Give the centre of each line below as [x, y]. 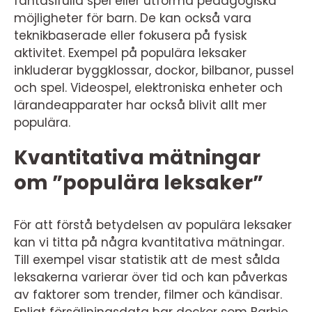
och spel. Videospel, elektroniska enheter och [148, 88]
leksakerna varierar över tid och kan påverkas [151, 278]
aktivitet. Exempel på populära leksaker [130, 53]
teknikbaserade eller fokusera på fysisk [130, 36]
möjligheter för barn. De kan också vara [133, 18]
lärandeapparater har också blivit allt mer [140, 106]
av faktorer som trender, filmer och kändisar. [148, 295]
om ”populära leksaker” [139, 183]
